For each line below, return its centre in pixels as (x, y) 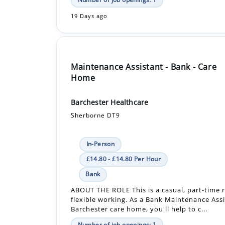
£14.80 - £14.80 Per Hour (124, 123)
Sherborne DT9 (96, 79)
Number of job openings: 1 (117, 188)
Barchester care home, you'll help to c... (139, 173)
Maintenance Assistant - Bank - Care (144, 30)
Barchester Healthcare (110, 66)
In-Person (100, 107)
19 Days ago (89, 204)
